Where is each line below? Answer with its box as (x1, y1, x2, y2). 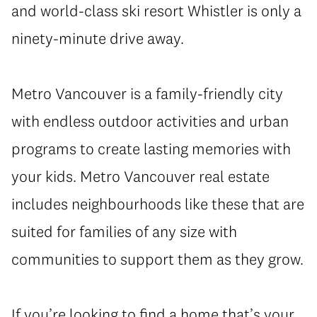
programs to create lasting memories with (11, 138, 291, 158)
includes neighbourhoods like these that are (11, 193, 304, 214)
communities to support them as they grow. (11, 248, 304, 269)
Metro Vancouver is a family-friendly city (11, 83, 283, 103)
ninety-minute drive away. (11, 28, 184, 48)
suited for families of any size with (11, 221, 237, 241)
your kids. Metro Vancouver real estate (11, 166, 270, 186)
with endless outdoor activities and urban (11, 110, 289, 131)
